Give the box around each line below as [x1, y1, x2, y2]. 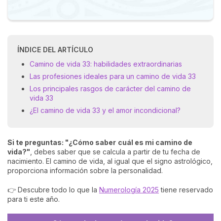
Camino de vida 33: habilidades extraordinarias [30, 60, 182, 68]
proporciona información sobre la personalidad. [7, 166, 163, 175]
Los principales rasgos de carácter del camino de [30, 84, 191, 93]
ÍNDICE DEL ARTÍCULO [17, 45, 93, 54]
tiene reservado [159, 185, 213, 194]
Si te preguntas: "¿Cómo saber [7, 138, 116, 147]
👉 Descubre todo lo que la [7, 185, 99, 194]
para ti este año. [7, 195, 60, 203]
